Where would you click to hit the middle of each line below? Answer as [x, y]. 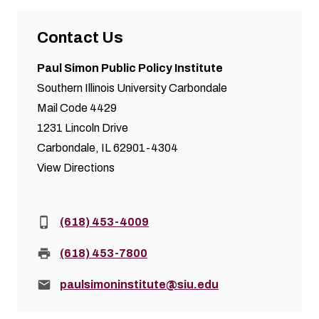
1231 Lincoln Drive [83, 127]
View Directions [76, 167]
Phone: [54, 221]
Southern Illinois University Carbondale [132, 88]
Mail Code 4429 [77, 108]
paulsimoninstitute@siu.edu [139, 284]
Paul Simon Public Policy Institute [130, 68]
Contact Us [80, 37]
